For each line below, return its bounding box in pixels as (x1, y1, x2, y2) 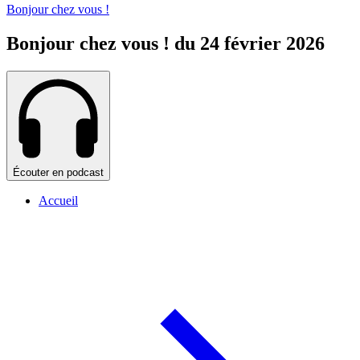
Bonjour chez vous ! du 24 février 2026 (6, 33, 325, 55)
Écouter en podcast (13, 166, 104, 179)
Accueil (39, 194, 78, 208)
